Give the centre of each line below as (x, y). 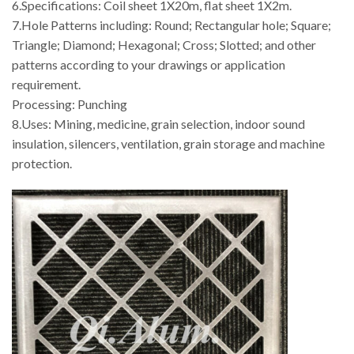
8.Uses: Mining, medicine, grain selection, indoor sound (158, 124)
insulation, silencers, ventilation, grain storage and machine (168, 144)
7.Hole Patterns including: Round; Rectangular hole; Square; (171, 25)
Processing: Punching (70, 104)
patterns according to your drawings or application (149, 65)
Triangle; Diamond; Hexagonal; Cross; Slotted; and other (164, 45)
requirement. (46, 85)
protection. (42, 164)
